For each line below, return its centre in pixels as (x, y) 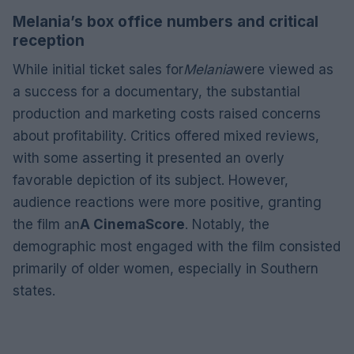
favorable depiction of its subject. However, (151, 180)
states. (34, 290)
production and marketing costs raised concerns (167, 113)
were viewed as (283, 69)
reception (49, 40)
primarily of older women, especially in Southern (166, 268)
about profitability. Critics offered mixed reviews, (166, 136)
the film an (46, 224)
